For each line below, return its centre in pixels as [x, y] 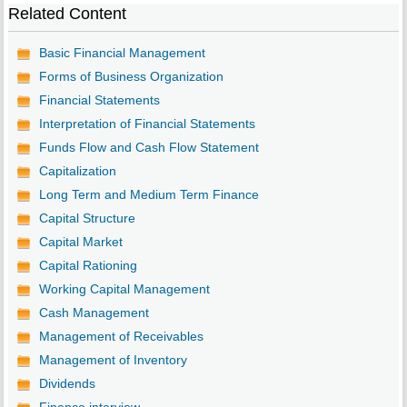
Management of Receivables [121, 337]
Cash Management [94, 313]
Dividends [67, 384]
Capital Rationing [88, 266]
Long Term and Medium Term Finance [149, 195]
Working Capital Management [124, 289]
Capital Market [80, 242]
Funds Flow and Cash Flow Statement [149, 148]
